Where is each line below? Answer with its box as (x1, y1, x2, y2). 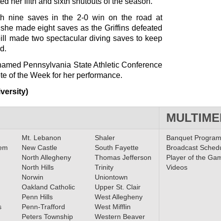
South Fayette (94, 144, 139, 151)
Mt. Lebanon (21, 134, 61, 142)
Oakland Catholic (21, 183, 75, 191)
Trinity (94, 163, 113, 171)
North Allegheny (21, 153, 71, 161)
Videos (166, 163, 187, 171)
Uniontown (94, 173, 128, 181)
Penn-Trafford (21, 203, 65, 211)
